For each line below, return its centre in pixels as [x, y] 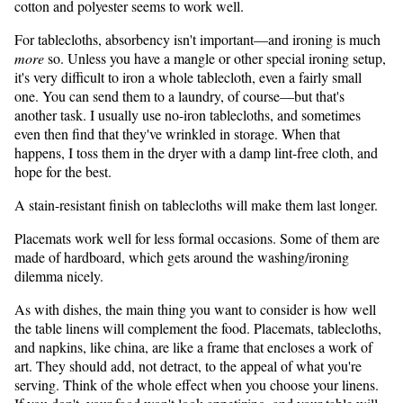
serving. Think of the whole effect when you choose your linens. [197, 385]
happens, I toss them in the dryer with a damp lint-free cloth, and [196, 153]
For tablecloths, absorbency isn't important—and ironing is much [197, 40]
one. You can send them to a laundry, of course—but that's [179, 96]
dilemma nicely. [59, 276]
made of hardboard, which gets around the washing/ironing [182, 257]
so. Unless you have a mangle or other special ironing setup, [215, 58]
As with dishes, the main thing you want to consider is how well [195, 309]
